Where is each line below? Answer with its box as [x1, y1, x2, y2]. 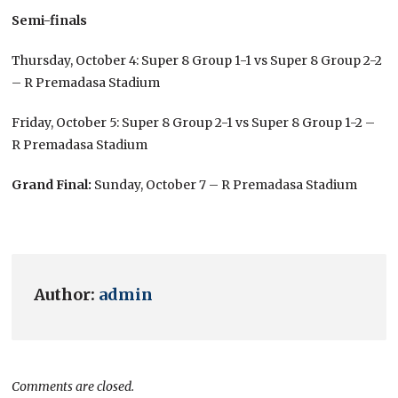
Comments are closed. [12, 378, 135, 394]
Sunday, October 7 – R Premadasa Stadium [92, 176, 358, 193]
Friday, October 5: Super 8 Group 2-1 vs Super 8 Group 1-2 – [12, 114, 376, 131]
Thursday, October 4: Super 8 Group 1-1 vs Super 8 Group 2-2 [12, 52, 383, 68]
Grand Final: [12, 176, 92, 193]
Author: [34, 283, 99, 305]
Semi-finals [12, 12, 88, 28]
